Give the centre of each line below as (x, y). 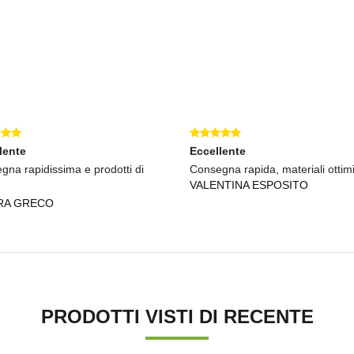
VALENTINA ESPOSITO (249, 185)
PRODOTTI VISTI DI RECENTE (177, 316)
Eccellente (217, 151)
